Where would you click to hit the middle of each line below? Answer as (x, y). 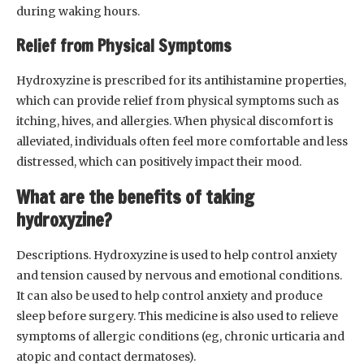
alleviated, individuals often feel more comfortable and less (182, 142)
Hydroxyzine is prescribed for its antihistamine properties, (181, 81)
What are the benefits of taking (135, 197)
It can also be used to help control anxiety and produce (169, 296)
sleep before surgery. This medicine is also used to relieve (177, 316)
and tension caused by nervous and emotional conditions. (179, 276)
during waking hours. (78, 12)
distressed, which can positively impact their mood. (159, 162)
